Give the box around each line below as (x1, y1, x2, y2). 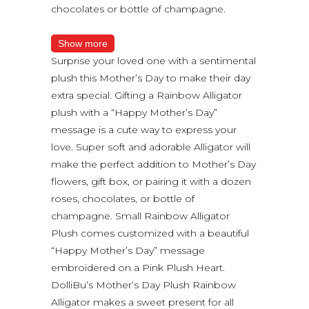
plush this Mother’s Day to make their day (51, 71, 250, 84)
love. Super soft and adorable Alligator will (51, 140, 250, 153)
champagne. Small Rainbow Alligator (51, 209, 230, 222)
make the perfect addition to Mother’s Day (51, 157, 256, 170)
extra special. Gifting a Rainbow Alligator (51, 88, 242, 101)
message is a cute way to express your (51, 123, 237, 136)
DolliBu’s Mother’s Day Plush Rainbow (51, 278, 236, 291)
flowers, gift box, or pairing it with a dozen (51, 175, 251, 188)
